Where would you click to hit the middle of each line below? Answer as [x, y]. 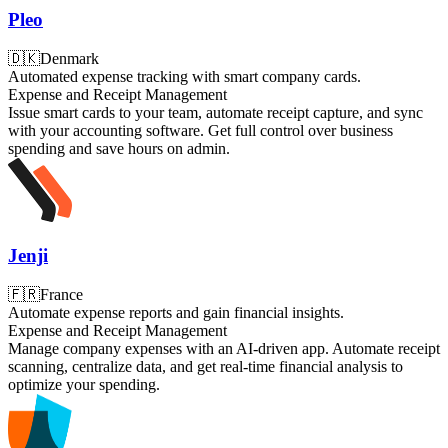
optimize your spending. [84, 384]
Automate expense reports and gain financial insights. [176, 312]
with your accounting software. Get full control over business [200, 131]
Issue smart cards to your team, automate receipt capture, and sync [215, 113]
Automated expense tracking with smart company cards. [184, 77]
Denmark [69, 59]
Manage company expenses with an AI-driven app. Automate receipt [224, 348]
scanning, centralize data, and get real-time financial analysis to [205, 366]
